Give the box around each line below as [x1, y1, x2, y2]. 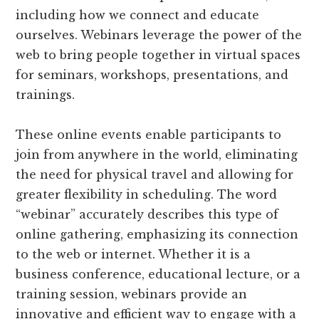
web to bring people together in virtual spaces [16, 48, 301, 63]
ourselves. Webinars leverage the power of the [16, 28, 303, 43]
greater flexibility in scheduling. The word [16, 187, 278, 202]
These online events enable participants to [16, 127, 282, 142]
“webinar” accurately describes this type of [16, 207, 279, 222]
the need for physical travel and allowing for [16, 167, 294, 182]
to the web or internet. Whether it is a [16, 247, 251, 262]
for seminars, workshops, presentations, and [16, 68, 289, 83]
